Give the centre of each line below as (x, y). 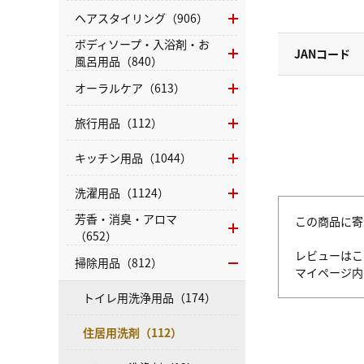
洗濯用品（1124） (122, 192)
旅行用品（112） (119, 122)
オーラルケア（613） (130, 87)
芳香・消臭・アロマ (126, 219)
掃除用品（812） (119, 262)
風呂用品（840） (119, 61)
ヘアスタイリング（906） (141, 17)
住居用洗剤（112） (132, 332)
